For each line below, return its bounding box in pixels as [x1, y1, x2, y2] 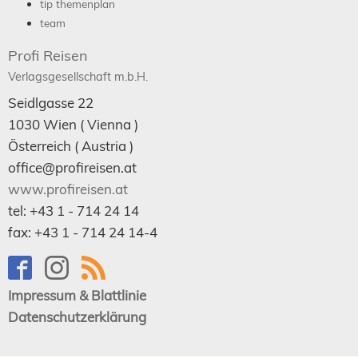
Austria [82, 137, 126, 154]
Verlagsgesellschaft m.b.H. [8, 69, 148, 84]
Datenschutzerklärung [8, 308, 146, 325]
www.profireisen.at [8, 180, 128, 197]
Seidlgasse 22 [8, 93, 93, 111]
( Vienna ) [77, 115, 138, 133]
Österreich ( [8, 137, 82, 154]
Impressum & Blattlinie [8, 286, 146, 304]
